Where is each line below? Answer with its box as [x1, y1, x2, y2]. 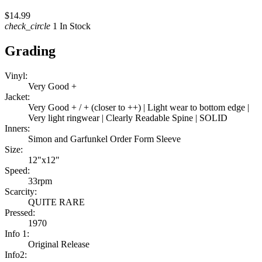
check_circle [5, 21, 50, 32]
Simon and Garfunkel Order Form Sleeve [28, 134, 181, 144]
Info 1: [5, 229, 29, 239]
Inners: [5, 123, 30, 134]
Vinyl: [5, 71, 27, 81]
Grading [5, 43, 56, 59]
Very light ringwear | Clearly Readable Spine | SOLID [28, 113, 227, 123]
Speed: [5, 166, 30, 176]
